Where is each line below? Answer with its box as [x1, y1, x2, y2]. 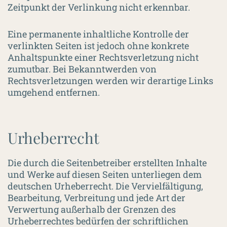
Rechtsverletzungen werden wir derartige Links [8, 74, 213, 87]
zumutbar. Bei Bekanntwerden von [8, 63, 157, 75]
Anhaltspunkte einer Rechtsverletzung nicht [8, 51, 199, 63]
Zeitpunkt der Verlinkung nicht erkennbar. [8, 1, 190, 13]
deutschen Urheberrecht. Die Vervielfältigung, [8, 180, 203, 192]
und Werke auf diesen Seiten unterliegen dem [8, 168, 202, 180]
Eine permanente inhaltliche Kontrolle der [8, 28, 189, 40]
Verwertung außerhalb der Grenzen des [8, 203, 176, 215]
